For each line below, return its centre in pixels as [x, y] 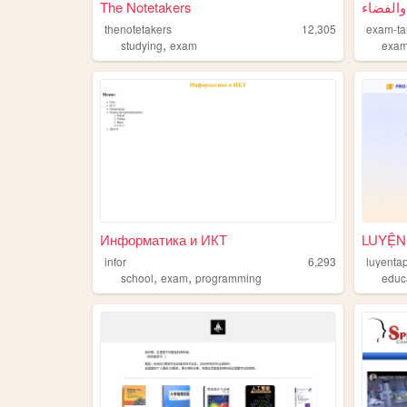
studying [141, 45]
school [137, 277]
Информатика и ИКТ [163, 239]
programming [228, 277]
